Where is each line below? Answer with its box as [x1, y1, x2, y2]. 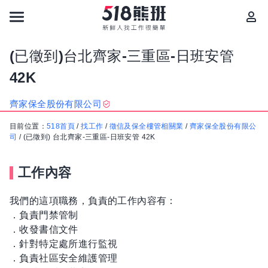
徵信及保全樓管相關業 [109, 122, 184, 130]
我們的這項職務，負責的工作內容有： [10, 196, 176, 206]
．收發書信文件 [10, 224, 78, 234]
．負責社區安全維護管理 [10, 253, 118, 263]
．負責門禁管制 [10, 210, 78, 220]
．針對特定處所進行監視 [10, 239, 118, 249]
